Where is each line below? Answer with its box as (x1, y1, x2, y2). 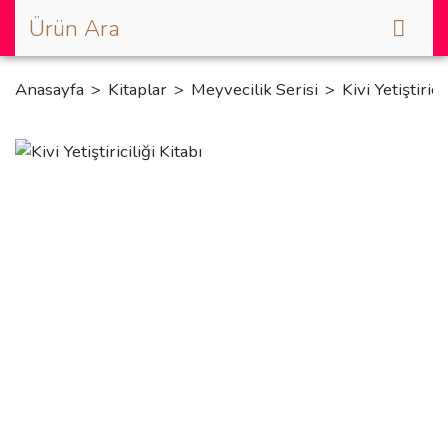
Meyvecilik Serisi (191, 78, 318, 101)
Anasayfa (15, 78, 84, 101)
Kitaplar (108, 78, 167, 101)
